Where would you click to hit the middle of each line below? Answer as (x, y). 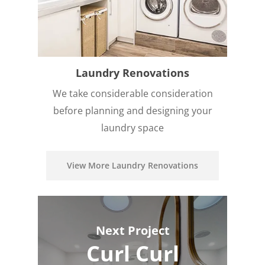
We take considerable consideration (132, 94)
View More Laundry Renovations (132, 166)
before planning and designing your (132, 111)
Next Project (132, 231)
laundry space (132, 128)
